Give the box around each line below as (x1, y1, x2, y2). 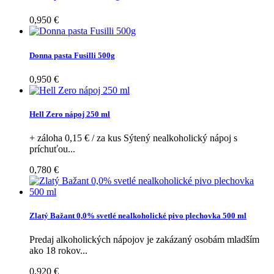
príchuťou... (29, 144, 75, 155)
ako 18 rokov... (29, 245, 87, 256)
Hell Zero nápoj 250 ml (29, 109, 110, 119)
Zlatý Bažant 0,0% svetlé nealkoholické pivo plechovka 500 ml (29, 211, 246, 221)
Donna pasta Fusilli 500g (29, 50, 115, 60)
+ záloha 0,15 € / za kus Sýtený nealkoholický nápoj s (29, 133, 237, 144)
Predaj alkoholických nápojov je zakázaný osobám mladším (29, 234, 259, 245)
